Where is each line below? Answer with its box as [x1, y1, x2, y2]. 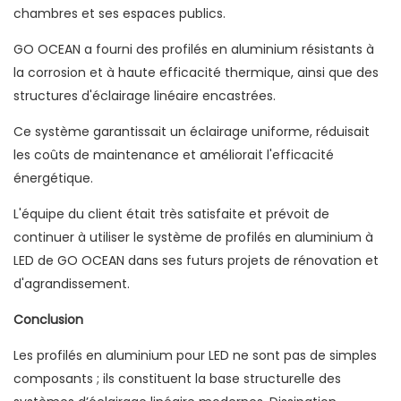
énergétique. [13, 169, 93, 188]
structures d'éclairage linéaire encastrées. [13, 87, 276, 106]
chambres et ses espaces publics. [13, 4, 226, 23]
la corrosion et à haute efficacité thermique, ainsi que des [13, 64, 379, 82]
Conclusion [13, 311, 83, 329]
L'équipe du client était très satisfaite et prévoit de [13, 205, 329, 224]
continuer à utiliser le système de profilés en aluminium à [13, 228, 373, 247]
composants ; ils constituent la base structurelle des [13, 370, 341, 388]
